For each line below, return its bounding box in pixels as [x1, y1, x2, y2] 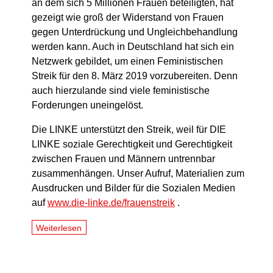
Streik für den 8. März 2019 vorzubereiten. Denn [32, 71, 238, 82]
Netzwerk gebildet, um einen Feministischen [32, 56, 223, 67]
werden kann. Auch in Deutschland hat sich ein [32, 41, 234, 52]
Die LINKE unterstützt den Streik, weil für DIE [32, 124, 226, 135]
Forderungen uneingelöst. [32, 100, 143, 111]
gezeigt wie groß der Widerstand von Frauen [32, 12, 224, 23]
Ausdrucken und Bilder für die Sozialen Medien [32, 183, 235, 194]
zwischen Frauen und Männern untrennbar [32, 154, 215, 165]
